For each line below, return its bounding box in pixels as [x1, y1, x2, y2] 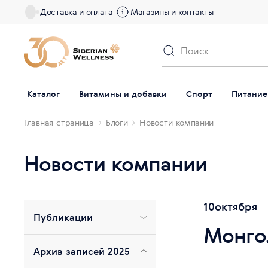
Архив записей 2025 [33, 245, 130, 258]
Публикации [33, 211, 93, 224]
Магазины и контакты [130, 7, 214, 17]
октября [215, 199, 257, 214]
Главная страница [24, 117, 94, 128]
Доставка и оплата [40, 7, 113, 17]
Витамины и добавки [79, 88, 167, 99]
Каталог [27, 88, 60, 99]
